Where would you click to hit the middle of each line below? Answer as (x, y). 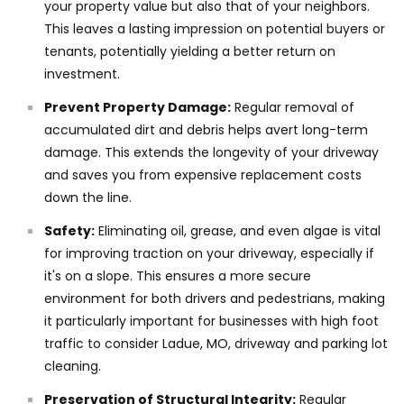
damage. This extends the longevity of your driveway (211, 153)
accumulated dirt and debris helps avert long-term (206, 130)
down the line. (88, 198)
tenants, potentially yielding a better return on (190, 52)
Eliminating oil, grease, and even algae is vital (238, 231)
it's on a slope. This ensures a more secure (178, 276)
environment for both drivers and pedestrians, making (215, 299)
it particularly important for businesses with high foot (211, 321)
